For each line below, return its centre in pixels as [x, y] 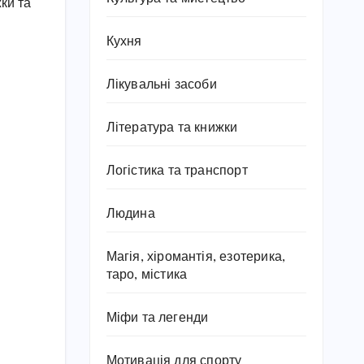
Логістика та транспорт [177, 171]
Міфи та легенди [157, 318]
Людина [130, 214]
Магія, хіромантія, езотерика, [196, 257]
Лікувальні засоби [161, 85]
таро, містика [147, 275]
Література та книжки [172, 128]
